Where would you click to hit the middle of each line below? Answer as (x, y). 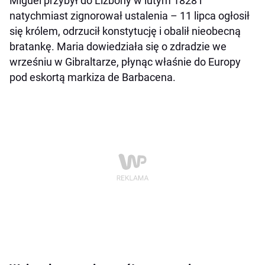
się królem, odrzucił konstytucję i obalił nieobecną (125, 31)
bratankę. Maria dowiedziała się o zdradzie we (118, 47)
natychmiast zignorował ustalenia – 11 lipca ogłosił (130, 16)
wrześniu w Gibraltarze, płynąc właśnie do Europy (125, 62)
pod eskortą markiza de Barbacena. (93, 77)
